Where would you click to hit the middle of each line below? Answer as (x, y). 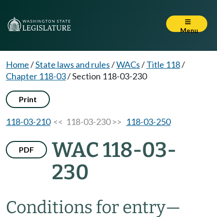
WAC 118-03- (114, 150)
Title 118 (163, 64)
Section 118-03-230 (109, 76)
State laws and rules (73, 64)
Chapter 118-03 (36, 76)
